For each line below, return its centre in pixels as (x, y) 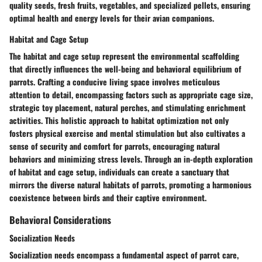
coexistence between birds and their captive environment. (108, 197)
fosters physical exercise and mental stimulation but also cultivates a (127, 133)
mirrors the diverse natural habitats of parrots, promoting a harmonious (130, 184)
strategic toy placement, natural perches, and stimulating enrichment (127, 107)
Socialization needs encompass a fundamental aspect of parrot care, (124, 254)
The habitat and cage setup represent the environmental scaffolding (124, 56)
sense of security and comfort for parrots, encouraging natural (115, 146)
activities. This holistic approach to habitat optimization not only (119, 120)
